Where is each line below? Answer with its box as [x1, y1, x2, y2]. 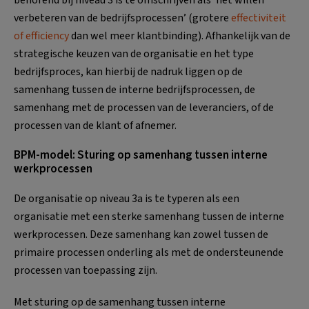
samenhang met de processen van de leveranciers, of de [14, 99, 274, 115]
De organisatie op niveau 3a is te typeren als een [14, 190, 239, 206]
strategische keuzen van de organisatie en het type [14, 46, 254, 61]
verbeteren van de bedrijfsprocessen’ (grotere [14, 10, 231, 26]
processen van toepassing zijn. [14, 262, 157, 278]
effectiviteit [231, 10, 286, 26]
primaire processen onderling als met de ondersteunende [14, 244, 283, 260]
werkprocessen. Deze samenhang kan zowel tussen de [14, 226, 268, 242]
